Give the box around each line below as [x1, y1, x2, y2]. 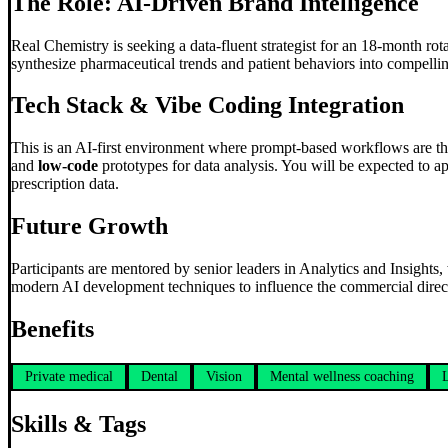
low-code [38, 157, 98, 175]
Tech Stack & [11, 92, 155, 119]
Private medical [25, 368, 113, 384]
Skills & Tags [11, 410, 146, 437]
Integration [282, 92, 404, 119]
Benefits [11, 316, 94, 343]
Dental [141, 368, 178, 384]
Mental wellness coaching [270, 368, 414, 384]
